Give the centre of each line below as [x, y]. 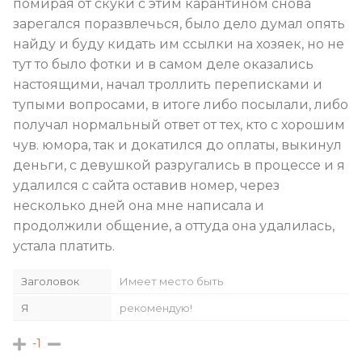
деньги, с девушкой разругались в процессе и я [179, 165]
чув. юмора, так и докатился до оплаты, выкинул [177, 145]
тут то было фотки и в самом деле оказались [163, 64]
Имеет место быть [171, 281]
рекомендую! [156, 307]
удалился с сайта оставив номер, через [146, 185]
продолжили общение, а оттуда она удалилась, [174, 225]
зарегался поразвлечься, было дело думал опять [179, 23]
